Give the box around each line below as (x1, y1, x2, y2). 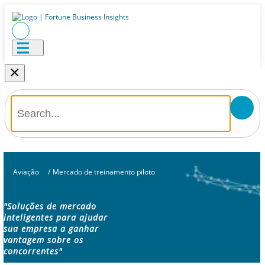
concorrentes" (4, 245, 62, 257)
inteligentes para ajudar (4, 212, 108, 224)
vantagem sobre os (4, 234, 83, 246)
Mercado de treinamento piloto (52, 167, 155, 177)
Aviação (12, 167, 39, 177)
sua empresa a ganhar (4, 223, 99, 235)
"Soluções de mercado (4, 201, 96, 212)
